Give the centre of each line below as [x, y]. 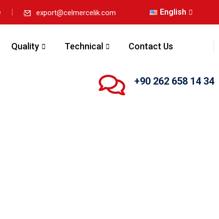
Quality [25, 46]
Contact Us [151, 46]
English [173, 12]
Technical [84, 46]
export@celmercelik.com [76, 13]
